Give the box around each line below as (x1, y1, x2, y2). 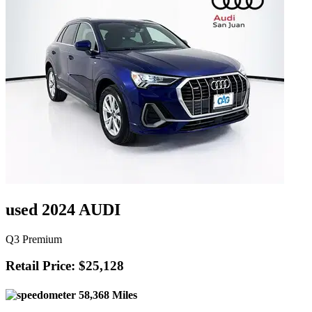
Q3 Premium (6, 233, 62, 245)
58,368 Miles (76, 288, 137, 301)
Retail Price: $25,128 (6, 258, 124, 274)
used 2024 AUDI (6, 200, 120, 219)
